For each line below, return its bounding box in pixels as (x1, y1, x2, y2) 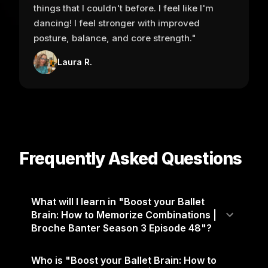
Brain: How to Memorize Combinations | (31, 208, 217, 221)
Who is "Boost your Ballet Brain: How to (31, 254, 217, 266)
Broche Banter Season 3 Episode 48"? (31, 221, 212, 234)
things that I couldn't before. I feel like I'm (33, 2, 214, 14)
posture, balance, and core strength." (33, 32, 196, 44)
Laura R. (57, 57, 92, 68)
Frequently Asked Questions (19, 148, 242, 169)
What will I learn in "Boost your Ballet (31, 195, 205, 208)
